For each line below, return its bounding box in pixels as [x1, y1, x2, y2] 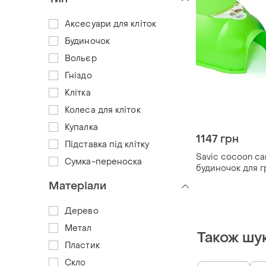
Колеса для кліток [65, 104, 141, 116]
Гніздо [65, 69, 92, 81]
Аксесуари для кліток [65, 18, 156, 30]
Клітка [65, 87, 91, 99]
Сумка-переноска [65, 156, 142, 167]
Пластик [65, 239, 100, 251]
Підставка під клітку [65, 138, 149, 150]
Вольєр [65, 52, 97, 64]
